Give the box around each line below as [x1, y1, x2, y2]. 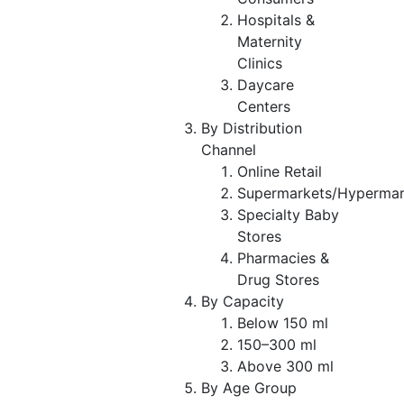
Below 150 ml [237, 313, 328, 332]
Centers [237, 96, 290, 115]
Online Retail [237, 161, 326, 180]
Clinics [237, 53, 282, 72]
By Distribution [201, 118, 302, 137]
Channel [201, 140, 256, 159]
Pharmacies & [237, 248, 329, 267]
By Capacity [201, 291, 284, 310]
